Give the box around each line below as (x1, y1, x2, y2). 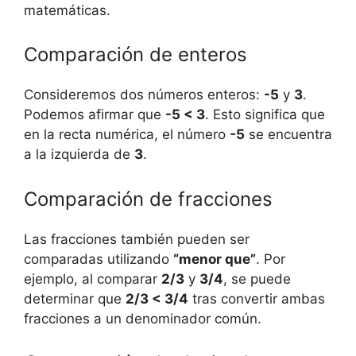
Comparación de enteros (24, 43, 247, 67)
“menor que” (173, 250, 256, 267)
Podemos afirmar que (24, 106, 165, 123)
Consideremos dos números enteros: (24, 87, 264, 103)
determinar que (24, 290, 126, 307)
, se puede (223, 270, 291, 287)
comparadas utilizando (24, 250, 173, 267)
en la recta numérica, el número (24, 126, 230, 143)
